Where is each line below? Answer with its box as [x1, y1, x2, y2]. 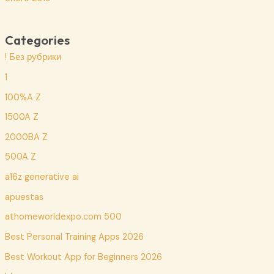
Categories [4, 32, 70, 48]
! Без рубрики [4, 51, 61, 64]
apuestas [4, 191, 43, 203]
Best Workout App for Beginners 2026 [4, 251, 162, 263]
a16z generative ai [4, 171, 79, 183]
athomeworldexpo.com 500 [4, 211, 122, 223]
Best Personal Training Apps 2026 [4, 231, 144, 243]
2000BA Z [4, 131, 48, 143]
